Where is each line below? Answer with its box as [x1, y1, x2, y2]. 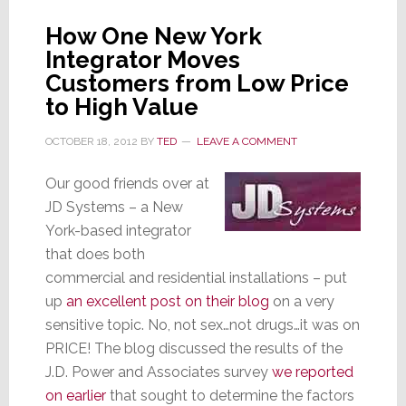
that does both [44, 245, 145, 263]
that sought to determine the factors [105, 386, 354, 404]
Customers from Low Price [44, 69, 349, 97]
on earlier [44, 386, 106, 404]
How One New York [44, 22, 262, 50]
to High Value [44, 92, 198, 121]
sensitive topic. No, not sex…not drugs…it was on [44, 315, 360, 333]
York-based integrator [44, 221, 191, 239]
